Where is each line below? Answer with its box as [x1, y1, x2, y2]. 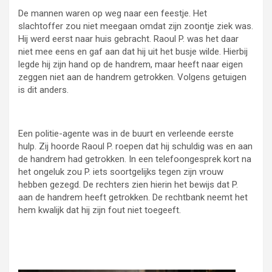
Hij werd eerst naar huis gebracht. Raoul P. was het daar [18, 33, 239, 45]
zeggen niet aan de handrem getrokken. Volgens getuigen [18, 72, 246, 83]
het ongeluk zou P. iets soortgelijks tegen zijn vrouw [18, 166, 223, 178]
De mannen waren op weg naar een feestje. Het [18, 8, 207, 19]
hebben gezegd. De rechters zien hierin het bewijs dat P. [18, 179, 238, 191]
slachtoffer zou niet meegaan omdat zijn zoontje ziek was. [18, 21, 253, 32]
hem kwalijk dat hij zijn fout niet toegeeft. [18, 205, 181, 216]
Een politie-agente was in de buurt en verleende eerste [18, 128, 234, 140]
